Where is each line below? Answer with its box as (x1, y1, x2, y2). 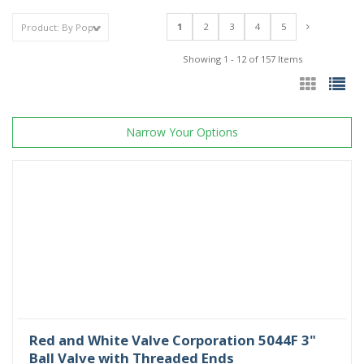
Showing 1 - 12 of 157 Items (183, 52, 303, 65)
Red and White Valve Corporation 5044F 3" (29, 330, 316, 349)
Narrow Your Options (126, 123, 238, 140)
